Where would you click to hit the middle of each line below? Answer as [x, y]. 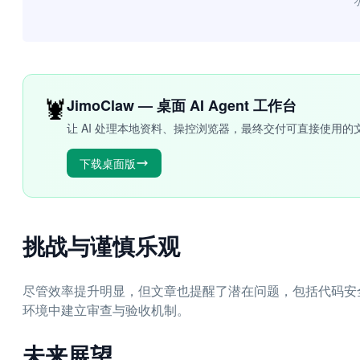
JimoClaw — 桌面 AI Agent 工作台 [182, 105]
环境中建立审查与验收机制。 [106, 310]
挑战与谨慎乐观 [101, 245]
